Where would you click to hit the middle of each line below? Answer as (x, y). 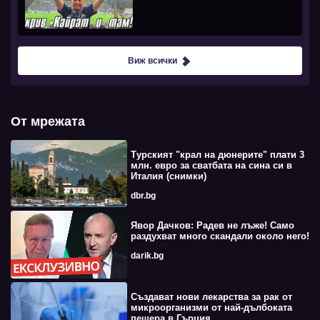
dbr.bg (143, 196)
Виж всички (152, 61)
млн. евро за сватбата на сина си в (211, 166)
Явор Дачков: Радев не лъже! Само (212, 226)
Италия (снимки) (168, 176)
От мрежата (48, 122)
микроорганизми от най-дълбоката (211, 307)
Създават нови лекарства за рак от (211, 296)
